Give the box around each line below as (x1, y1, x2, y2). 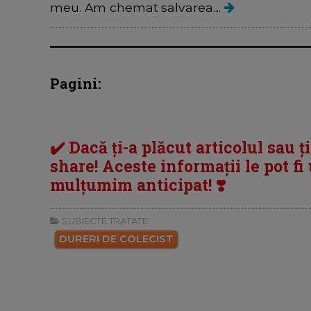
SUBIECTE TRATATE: (60, 215, 150, 227)
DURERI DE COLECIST (59, 233, 174, 246)
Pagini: (50, 74, 101, 93)
